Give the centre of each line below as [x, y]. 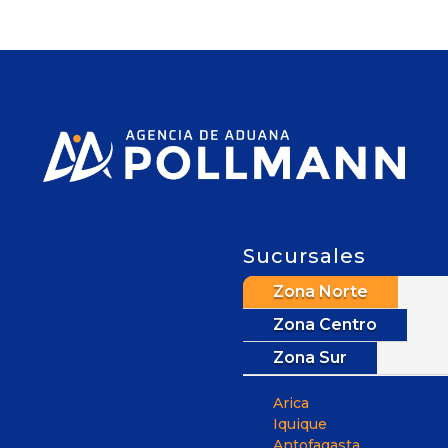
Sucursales [305, 255]
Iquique [300, 423]
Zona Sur [310, 357]
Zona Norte [321, 291]
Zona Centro [325, 324]
